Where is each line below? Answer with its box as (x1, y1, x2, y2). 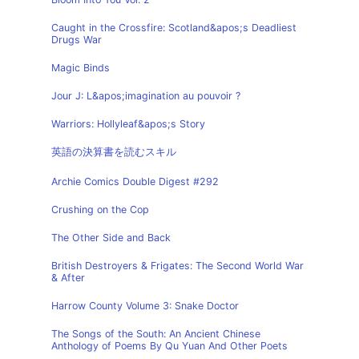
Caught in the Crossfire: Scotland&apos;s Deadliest (51, 22, 296, 34)
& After (51, 272, 85, 284)
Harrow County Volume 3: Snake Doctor (51, 300, 239, 312)
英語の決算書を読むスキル (51, 146, 176, 158)
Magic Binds (51, 62, 110, 74)
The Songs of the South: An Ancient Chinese (51, 328, 260, 340)
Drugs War (51, 34, 102, 46)
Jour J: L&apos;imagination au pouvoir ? (51, 90, 240, 102)
